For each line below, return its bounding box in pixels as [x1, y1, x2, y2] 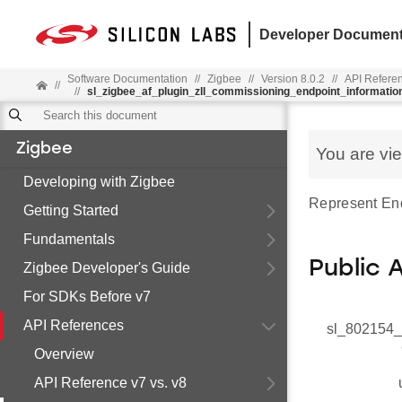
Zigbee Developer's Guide [23, 260, 190, 275]
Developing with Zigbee [23, 174, 175, 189]
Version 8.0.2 [260, 73, 325, 85]
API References [23, 318, 124, 333]
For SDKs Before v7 [23, 289, 151, 304]
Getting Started [23, 203, 118, 218]
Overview [34, 346, 94, 362]
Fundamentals [23, 232, 115, 247]
